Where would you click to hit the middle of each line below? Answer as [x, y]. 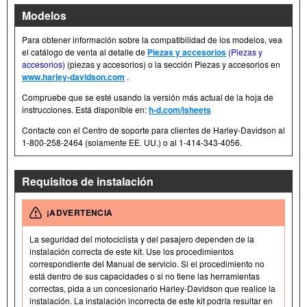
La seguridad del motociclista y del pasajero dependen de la [142, 239]
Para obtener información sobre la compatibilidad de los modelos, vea [152, 40]
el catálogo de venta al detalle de [85, 52]
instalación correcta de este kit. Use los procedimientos [132, 251]
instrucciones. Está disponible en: [85, 110]
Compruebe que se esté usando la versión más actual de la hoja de [148, 97]
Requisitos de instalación [88, 182]
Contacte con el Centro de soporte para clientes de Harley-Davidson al [153, 130]
